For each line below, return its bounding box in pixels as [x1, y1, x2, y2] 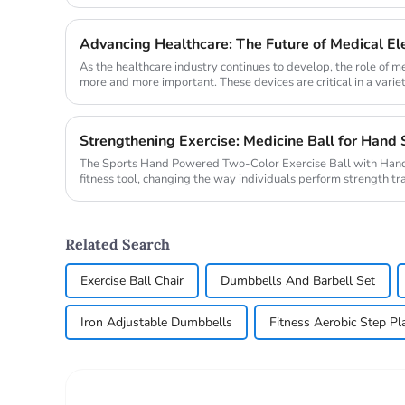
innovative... [80, 186, 142, 203]
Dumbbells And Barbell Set [221, 272, 375, 290]
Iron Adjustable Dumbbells [80, 314, 232, 332]
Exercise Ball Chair [80, 272, 184, 290]
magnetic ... [80, 89, 139, 107]
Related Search [65, 235, 170, 254]
